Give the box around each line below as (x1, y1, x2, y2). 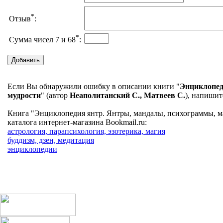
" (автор (41, 91, 70, 100)
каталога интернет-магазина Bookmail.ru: (7, 118, 147, 127)
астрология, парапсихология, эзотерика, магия (7, 127, 165, 136)
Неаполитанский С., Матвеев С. (70, 91, 185, 100)
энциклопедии (7, 145, 57, 154)
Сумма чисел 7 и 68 (9, 35, 76, 44)
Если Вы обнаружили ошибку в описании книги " (7, 82, 180, 91)
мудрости (7, 91, 41, 100)
